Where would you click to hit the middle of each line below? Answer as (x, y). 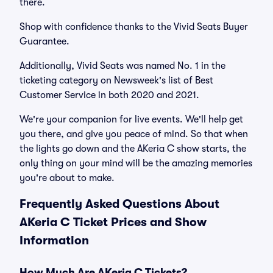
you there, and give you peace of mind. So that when (134, 134)
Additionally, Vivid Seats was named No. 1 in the (122, 66)
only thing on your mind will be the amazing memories (136, 163)
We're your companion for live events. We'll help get (131, 119)
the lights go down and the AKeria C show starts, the (133, 149)
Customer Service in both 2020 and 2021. (109, 95)
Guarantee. (44, 41)
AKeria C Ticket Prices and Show (113, 222)
